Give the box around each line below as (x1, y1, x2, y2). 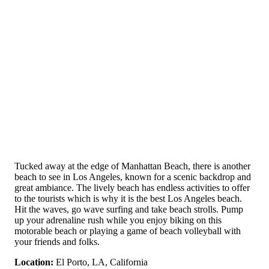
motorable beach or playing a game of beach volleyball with (14, 226, 241, 237)
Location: (14, 257, 53, 268)
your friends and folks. (14, 237, 100, 247)
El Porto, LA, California (53, 257, 148, 268)
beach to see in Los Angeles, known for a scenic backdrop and (14, 172, 251, 183)
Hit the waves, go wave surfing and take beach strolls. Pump (14, 204, 243, 215)
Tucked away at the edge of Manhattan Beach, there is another (14, 161, 250, 172)
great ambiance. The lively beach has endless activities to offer (14, 183, 250, 193)
